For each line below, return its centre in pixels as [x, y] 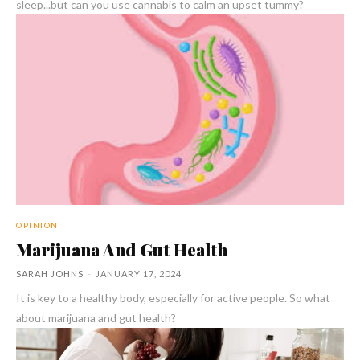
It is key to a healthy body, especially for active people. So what [173, 297]
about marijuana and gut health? [96, 317]
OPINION [37, 225]
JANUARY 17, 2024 [139, 273]
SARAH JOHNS [50, 273]
